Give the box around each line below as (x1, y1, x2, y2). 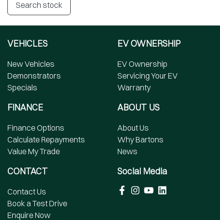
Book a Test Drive (7, 198, 67, 209)
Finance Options (7, 123, 64, 133)
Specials (7, 82, 37, 93)
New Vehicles (7, 59, 55, 69)
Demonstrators (7, 71, 61, 81)
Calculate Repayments (7, 135, 85, 145)
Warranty (117, 82, 151, 93)
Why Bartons (117, 135, 164, 145)
